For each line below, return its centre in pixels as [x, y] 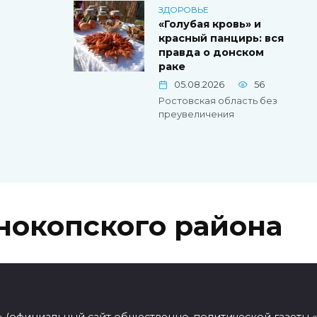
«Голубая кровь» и [210, 24]
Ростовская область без [218, 101]
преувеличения [196, 115]
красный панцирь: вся [221, 39]
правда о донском [211, 53]
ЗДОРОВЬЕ [184, 9]
